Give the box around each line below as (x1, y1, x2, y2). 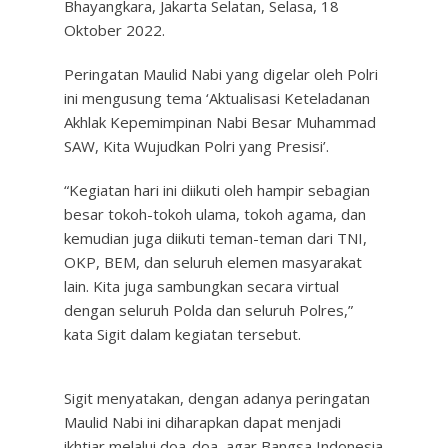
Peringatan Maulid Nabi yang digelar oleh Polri (64, 64, 378, 84)
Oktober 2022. (64, 20, 165, 40)
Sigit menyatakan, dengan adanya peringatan (64, 388, 370, 408)
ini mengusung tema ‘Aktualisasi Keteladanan (64, 88, 370, 108)
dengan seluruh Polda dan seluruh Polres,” (64, 300, 353, 320)
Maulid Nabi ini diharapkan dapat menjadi (64, 412, 341, 432)
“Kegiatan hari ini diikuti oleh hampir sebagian (64, 180, 370, 200)
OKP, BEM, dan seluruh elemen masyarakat (64, 252, 362, 272)
